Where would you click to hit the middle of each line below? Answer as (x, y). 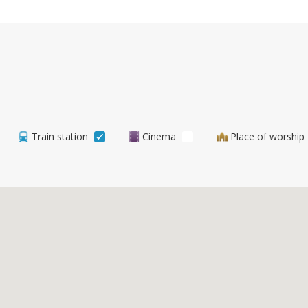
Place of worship (267, 137)
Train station (60, 137)
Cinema (159, 137)
